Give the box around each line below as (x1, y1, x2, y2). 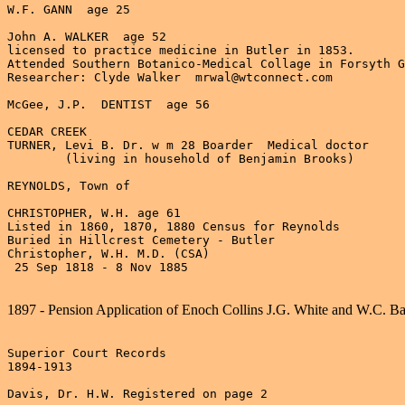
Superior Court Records (7, 345, 166, 360)
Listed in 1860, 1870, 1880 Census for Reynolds (7, 219, 340, 233)
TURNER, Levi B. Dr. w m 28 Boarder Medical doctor (7, 137, 369, 152)
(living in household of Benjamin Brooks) (7, 151, 65, 165)
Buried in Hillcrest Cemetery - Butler (7, 232, 275, 247)
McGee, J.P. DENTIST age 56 (7, 97, 210, 111)
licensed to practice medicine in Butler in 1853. (7, 42, 354, 57)
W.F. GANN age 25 (7, 2, 130, 16)
